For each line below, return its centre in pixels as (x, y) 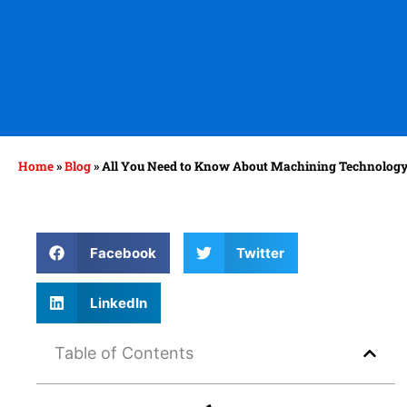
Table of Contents (124, 353)
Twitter (260, 253)
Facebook (123, 253)
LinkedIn (118, 303)
